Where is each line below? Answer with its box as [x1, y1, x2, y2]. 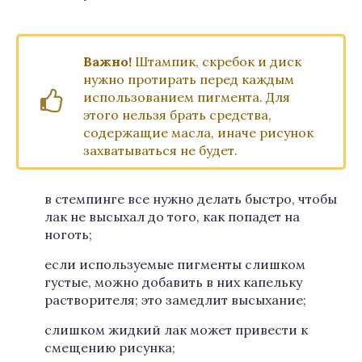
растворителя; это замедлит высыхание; [44, 292, 306, 308]
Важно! [83, 53, 132, 69]
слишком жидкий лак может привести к [44, 322, 308, 338]
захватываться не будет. [83, 142, 238, 158]
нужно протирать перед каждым [83, 71, 294, 87]
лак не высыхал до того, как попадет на [44, 208, 300, 225]
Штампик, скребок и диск [132, 53, 301, 69]
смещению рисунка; [44, 339, 175, 356]
